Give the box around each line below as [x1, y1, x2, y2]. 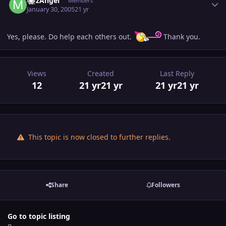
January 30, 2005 [27, 5, 75, 14]
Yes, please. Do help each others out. [7, 31, 134, 41]
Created [87, 68, 115, 78]
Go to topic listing [8, 211, 70, 221]
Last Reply [160, 68, 195, 78]
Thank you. [161, 31, 200, 41]
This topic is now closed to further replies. [26, 132, 171, 142]
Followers [151, 181, 180, 190]
